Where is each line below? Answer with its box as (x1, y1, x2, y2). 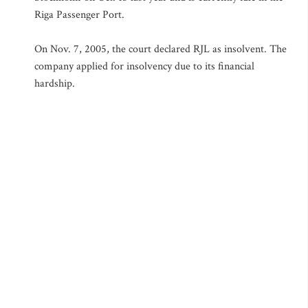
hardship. (34, 76, 75, 91)
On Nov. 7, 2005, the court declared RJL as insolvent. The (34, 42, 287, 56)
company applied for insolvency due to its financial (34, 59, 254, 74)
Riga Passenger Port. (34, 8, 124, 22)
